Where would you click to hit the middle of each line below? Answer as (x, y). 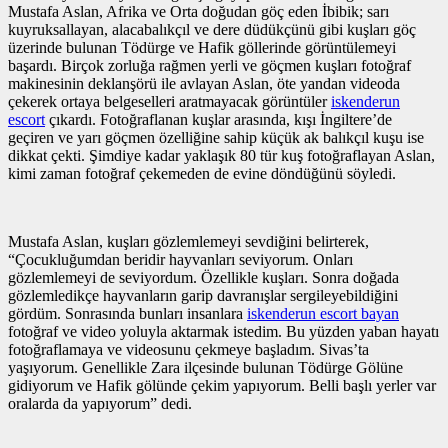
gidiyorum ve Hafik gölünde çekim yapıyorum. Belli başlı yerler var (222, 385)
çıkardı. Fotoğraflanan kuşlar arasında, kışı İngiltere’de (218, 119)
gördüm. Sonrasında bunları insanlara (127, 313)
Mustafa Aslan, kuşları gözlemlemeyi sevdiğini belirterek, (188, 241)
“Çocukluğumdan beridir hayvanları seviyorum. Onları (180, 259)
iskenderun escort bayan (323, 313)
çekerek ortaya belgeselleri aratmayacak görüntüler (169, 101)
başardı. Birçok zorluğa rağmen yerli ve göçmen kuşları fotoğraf (209, 65)
